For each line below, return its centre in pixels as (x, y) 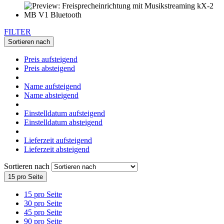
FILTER (17, 31)
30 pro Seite (43, 203)
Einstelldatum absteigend (63, 122)
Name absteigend (51, 95)
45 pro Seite (43, 212)
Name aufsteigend (52, 86)
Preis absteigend (49, 68)
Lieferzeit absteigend (57, 149)
